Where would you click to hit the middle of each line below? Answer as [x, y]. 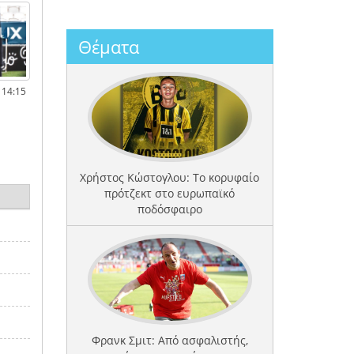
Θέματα [108, 46]
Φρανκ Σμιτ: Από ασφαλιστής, [169, 341]
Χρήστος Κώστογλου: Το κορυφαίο [170, 178]
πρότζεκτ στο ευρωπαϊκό [170, 194]
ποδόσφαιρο [169, 209]
